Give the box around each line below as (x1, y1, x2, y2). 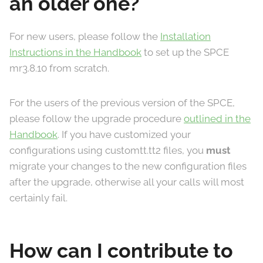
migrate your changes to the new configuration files (9, 160, 247, 172)
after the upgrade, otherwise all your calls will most (9, 176, 244, 188)
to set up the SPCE (141, 46, 229, 58)
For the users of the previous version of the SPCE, (9, 97, 235, 109)
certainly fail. (9, 192, 68, 204)
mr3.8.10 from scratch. (9, 62, 109, 74)
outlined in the (184, 113, 251, 124)
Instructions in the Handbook (9, 46, 141, 58)
